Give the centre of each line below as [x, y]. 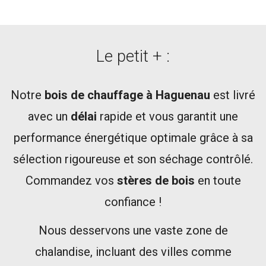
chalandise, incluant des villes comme [133, 251]
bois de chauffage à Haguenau [127, 95]
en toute [218, 180]
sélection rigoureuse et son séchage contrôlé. [133, 159]
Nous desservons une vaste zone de [133, 230]
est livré [233, 95]
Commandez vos [71, 180]
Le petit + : [133, 56]
